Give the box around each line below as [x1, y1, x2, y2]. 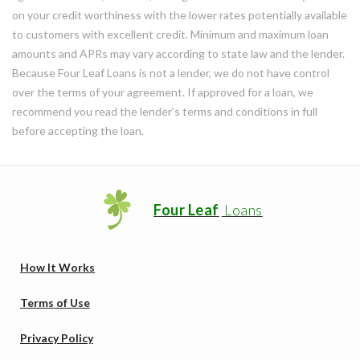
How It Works [20, 260, 95, 274]
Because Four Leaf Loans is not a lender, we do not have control [12, 66, 329, 80]
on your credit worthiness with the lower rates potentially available [12, 8, 347, 22]
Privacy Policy [20, 331, 93, 345]
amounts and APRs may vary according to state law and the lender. [12, 47, 345, 60]
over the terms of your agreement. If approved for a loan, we [12, 85, 313, 99]
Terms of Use [20, 296, 90, 309]
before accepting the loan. [12, 124, 144, 137]
